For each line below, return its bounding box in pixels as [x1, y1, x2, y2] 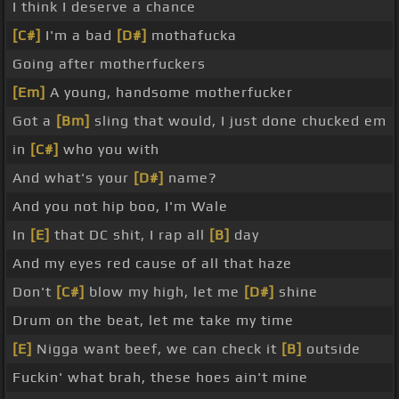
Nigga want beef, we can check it [32, 340, 281, 358]
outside [302, 340, 361, 358]
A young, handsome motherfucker [45, 84, 293, 102]
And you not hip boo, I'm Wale [12, 198, 228, 216]
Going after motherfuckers [12, 55, 206, 73]
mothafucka [147, 27, 237, 45]
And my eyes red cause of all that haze [12, 255, 292, 273]
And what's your [12, 169, 134, 187]
